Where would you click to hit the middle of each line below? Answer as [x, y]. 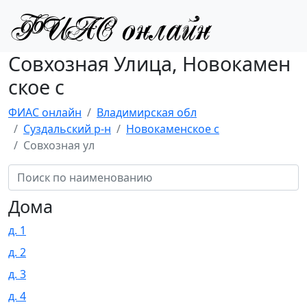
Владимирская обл [147, 112]
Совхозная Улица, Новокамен [149, 63]
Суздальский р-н [67, 129]
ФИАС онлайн [45, 112]
